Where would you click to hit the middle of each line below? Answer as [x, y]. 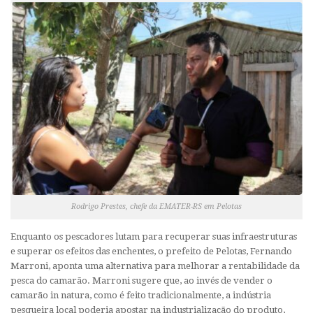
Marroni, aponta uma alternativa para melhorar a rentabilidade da [155, 265]
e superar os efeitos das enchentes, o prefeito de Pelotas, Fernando [151, 251]
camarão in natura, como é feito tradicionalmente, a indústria [141, 295]
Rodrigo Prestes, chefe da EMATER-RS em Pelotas [156, 206]
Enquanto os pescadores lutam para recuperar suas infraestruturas [154, 236]
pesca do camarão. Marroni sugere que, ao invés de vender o [141, 280]
